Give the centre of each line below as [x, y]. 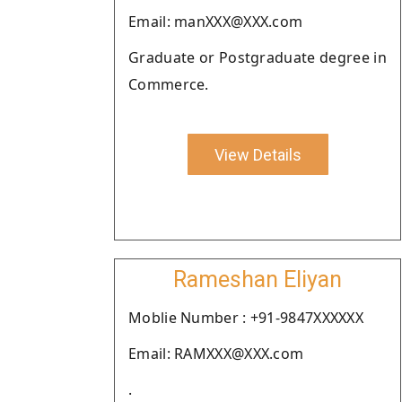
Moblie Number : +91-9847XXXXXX [246, 318]
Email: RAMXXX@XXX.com [216, 354]
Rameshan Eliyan [258, 280]
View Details [258, 154]
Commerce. [169, 84]
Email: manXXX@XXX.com [216, 22]
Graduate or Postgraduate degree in [258, 57]
